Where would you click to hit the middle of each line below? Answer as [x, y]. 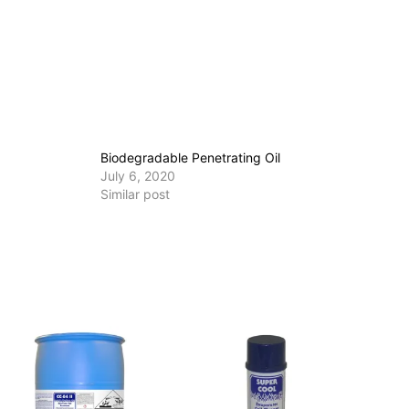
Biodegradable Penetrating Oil [191, 158]
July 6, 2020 [138, 176]
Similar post [136, 194]
